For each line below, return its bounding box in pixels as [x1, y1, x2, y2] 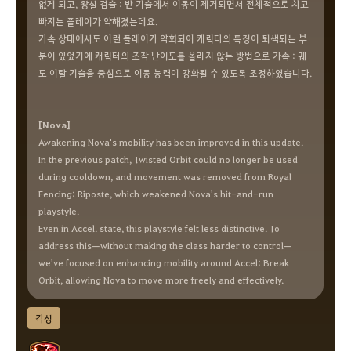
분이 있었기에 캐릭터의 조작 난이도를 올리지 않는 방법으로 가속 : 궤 [38, 49, 306, 62]
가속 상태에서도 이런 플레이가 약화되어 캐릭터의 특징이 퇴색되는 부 [38, 32, 307, 45]
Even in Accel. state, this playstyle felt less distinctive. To [38, 222, 280, 234]
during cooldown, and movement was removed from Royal [38, 170, 291, 183]
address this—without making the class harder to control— [38, 239, 292, 251]
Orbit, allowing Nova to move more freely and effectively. [38, 273, 284, 286]
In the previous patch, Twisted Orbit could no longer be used [38, 153, 298, 165]
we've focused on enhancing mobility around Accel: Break [38, 256, 289, 269]
